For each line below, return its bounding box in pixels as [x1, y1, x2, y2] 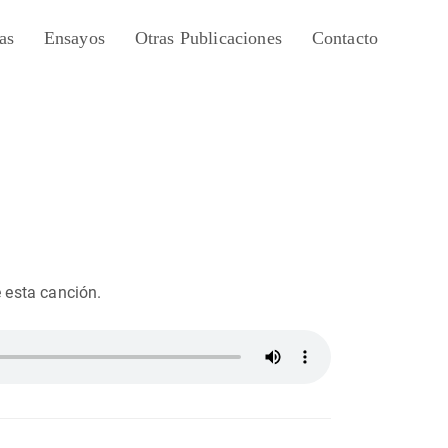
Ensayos [43, 28, 105, 49]
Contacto [311, 28, 379, 49]
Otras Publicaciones [134, 28, 282, 49]
